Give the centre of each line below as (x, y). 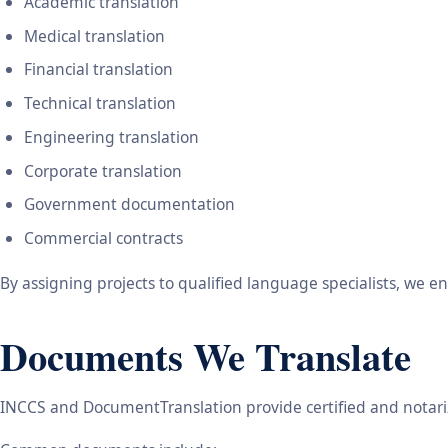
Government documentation (129, 204)
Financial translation (98, 69)
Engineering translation (111, 136)
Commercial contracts (103, 238)
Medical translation (94, 35)
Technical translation (100, 103)
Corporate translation (103, 170)
